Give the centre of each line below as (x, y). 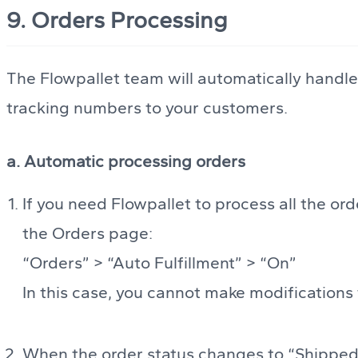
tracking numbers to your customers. (147, 107)
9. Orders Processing (117, 20)
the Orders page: (88, 233)
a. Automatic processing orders (126, 161)
